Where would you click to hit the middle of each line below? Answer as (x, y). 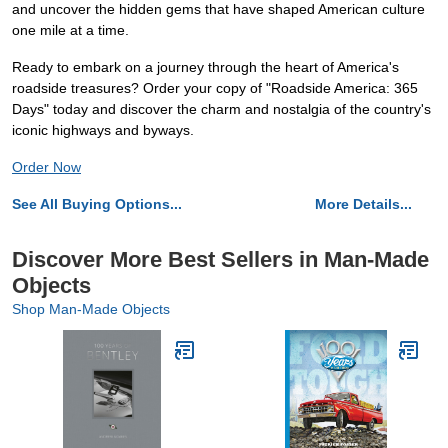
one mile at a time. (70, 30)
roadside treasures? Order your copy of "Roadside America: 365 (215, 88)
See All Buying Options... (97, 204)
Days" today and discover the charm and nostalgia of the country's (221, 109)
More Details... (363, 204)
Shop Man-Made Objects (91, 309)
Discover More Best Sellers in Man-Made (220, 260)
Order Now (46, 167)
